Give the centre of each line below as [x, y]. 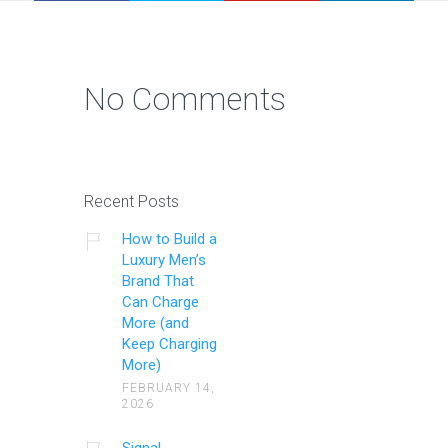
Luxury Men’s [163, 259]
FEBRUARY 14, [168, 387]
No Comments [185, 98]
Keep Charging [169, 343]
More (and [155, 322]
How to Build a [169, 238]
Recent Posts [131, 201]
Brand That [157, 280]
